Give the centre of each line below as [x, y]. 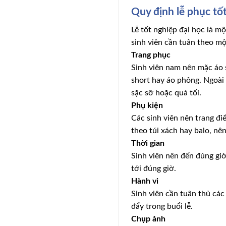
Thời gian [148, 144]
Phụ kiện [147, 106]
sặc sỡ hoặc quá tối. [166, 93]
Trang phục [151, 55]
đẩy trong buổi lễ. [162, 207]
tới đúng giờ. [154, 169]
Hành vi [145, 181]
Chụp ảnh [149, 219]
